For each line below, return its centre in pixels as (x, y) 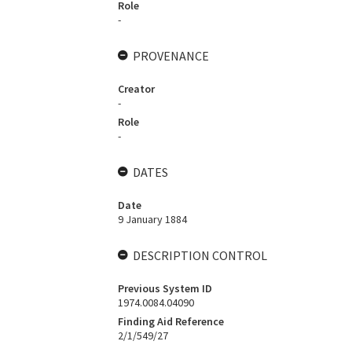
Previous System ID (165, 288)
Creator (136, 89)
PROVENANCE (170, 56)
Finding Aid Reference (170, 321)
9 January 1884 (152, 219)
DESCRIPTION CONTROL (200, 255)
